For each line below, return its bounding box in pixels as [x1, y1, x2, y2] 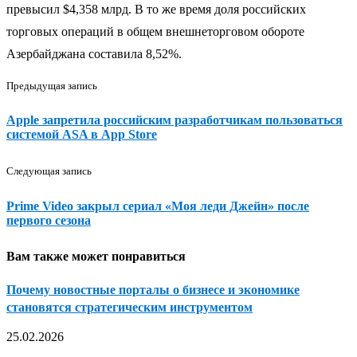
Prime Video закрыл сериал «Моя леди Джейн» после [6, 198, 309, 213]
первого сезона [6, 213, 91, 227]
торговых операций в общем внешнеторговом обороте [6, 24, 304, 38]
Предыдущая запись [6, 79, 97, 92]
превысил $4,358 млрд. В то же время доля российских [6, 2, 306, 16]
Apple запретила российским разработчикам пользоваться [6, 113, 343, 127]
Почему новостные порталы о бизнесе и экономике [6, 282, 300, 296]
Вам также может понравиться [6, 249, 186, 263]
